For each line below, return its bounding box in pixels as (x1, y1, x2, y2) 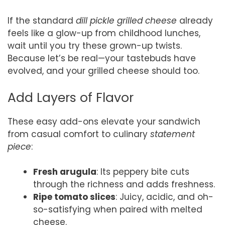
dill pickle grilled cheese (76, 15, 177, 27)
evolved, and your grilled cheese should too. (8, 65, 199, 77)
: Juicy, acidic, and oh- (116, 191, 213, 203)
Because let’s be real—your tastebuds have (8, 52, 196, 65)
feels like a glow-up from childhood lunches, (8, 27, 200, 40)
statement (150, 128, 195, 140)
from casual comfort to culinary (8, 128, 150, 140)
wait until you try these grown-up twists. (8, 40, 182, 52)
